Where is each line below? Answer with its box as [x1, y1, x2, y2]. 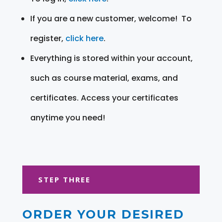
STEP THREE [38, 174, 91, 184]
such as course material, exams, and [30, 72, 178, 84]
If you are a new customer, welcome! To [30, 12, 192, 24]
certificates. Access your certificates [30, 92, 178, 104]
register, [30, 32, 65, 44]
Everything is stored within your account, [30, 52, 193, 64]
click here [65, 32, 104, 44]
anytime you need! [30, 111, 105, 123]
